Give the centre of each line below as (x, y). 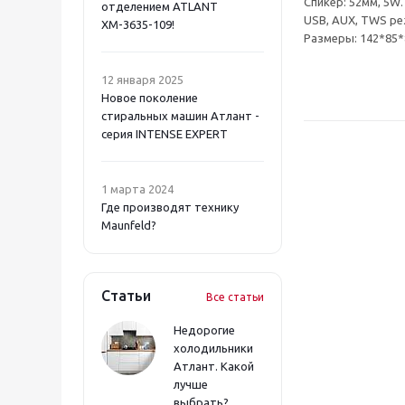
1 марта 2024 (137, 188)
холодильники (213, 348)
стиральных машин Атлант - (180, 115)
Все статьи (235, 297)
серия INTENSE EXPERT (165, 133)
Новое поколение (150, 97)
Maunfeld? (129, 225)
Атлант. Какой (214, 366)
